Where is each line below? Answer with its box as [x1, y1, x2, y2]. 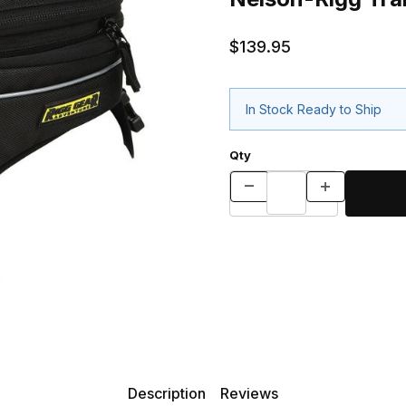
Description [128, 384, 206, 402]
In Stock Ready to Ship [246, 101, 382, 118]
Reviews [220, 384, 278, 402]
